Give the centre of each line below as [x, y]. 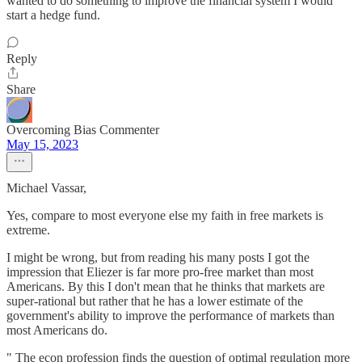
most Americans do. [57, 330]
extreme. [28, 230]
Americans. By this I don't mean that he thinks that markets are [166, 286]
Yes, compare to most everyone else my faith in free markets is [165, 215]
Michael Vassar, [46, 188]
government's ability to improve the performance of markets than [170, 316]
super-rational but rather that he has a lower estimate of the [155, 301]
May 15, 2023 [42, 144]
